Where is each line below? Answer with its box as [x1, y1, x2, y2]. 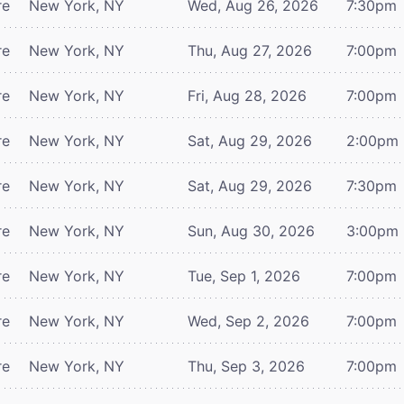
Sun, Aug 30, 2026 [188, 221, 315, 240]
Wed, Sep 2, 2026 [188, 311, 309, 330]
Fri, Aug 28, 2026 [188, 86, 307, 105]
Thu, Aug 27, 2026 [188, 41, 312, 60]
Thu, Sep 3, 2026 [188, 356, 305, 375]
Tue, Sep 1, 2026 [188, 266, 300, 285]
